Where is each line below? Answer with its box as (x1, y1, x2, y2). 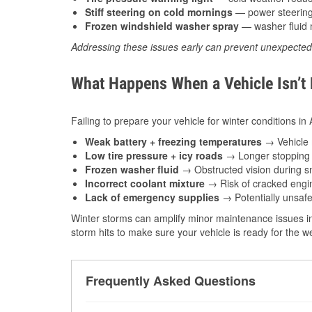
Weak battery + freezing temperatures (85, 134, 262, 148)
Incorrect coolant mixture (85, 176, 205, 190)
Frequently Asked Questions (86, 272, 256, 290)
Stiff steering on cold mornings (85, 5, 233, 19)
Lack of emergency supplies (85, 190, 219, 204)
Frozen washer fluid (85, 162, 179, 176)
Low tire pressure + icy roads (85, 148, 223, 162)
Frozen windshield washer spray (85, 19, 239, 33)
